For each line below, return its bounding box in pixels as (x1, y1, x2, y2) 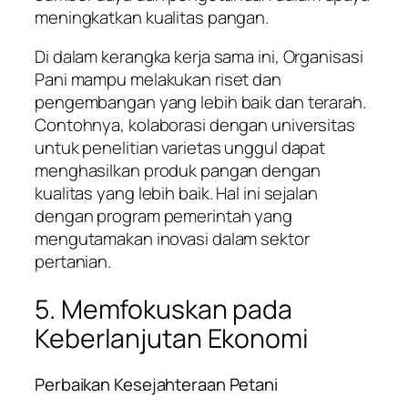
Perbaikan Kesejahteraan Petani (35, 372, 278, 396)
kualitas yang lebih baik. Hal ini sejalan (35, 181, 318, 206)
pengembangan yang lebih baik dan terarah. (35, 90, 366, 115)
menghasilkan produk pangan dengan (35, 158, 321, 183)
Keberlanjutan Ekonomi (35, 320, 309, 356)
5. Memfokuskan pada (35, 291, 293, 327)
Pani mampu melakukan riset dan (35, 67, 281, 92)
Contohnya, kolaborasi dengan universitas (35, 113, 355, 138)
